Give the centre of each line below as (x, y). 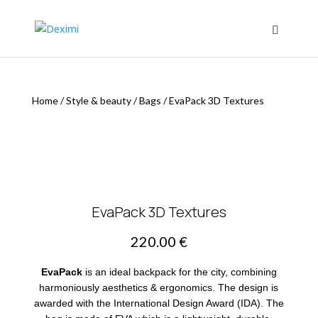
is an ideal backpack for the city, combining (179, 272)
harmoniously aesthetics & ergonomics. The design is (159, 287)
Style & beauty (98, 100)
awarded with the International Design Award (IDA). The (159, 303)
